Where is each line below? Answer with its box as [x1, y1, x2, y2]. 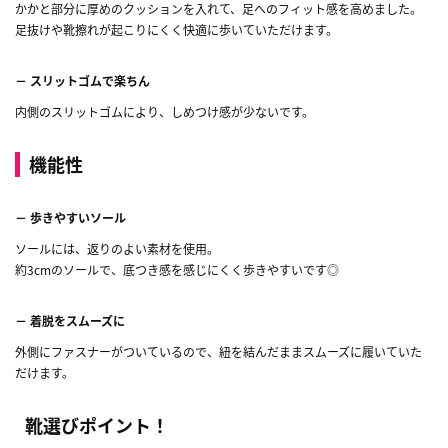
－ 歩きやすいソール [15, 208, 126, 226]
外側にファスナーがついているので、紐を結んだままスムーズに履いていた [15, 342, 422, 360]
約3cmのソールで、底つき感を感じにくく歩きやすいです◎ [15, 260, 339, 278]
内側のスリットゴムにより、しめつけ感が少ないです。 [15, 102, 314, 120]
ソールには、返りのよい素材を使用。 [15, 239, 219, 257]
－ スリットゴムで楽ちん [15, 71, 150, 89]
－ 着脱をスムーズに [15, 311, 125, 329]
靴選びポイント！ [25, 411, 169, 438]
